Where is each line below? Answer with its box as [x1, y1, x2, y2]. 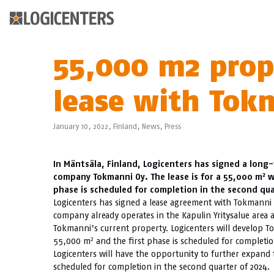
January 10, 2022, [53, 122, 113, 131]
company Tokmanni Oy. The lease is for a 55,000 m [53, 171, 262, 182]
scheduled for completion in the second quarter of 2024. [53, 261, 270, 272]
